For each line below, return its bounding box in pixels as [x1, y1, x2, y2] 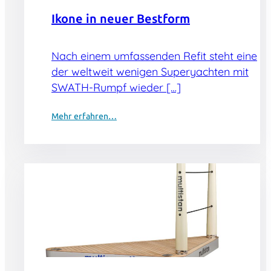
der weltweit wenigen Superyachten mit [51, 65, 249, 79]
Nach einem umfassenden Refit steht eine [51, 49, 257, 64]
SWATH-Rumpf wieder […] [51, 80, 181, 95]
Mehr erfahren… [51, 111, 117, 122]
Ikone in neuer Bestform [51, 11, 190, 26]
